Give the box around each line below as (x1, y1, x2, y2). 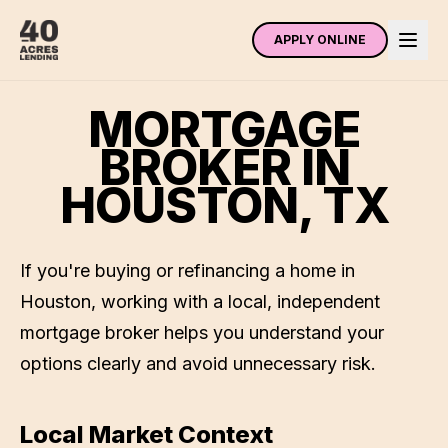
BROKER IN (98, 138, 350, 197)
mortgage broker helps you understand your (20, 322, 384, 343)
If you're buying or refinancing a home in (20, 260, 355, 281)
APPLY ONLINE (274, 32, 366, 47)
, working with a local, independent (91, 291, 380, 312)
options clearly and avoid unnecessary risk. (20, 353, 376, 374)
